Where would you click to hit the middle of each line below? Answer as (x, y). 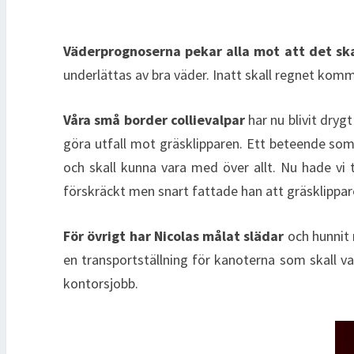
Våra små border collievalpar (156, 120)
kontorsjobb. (101, 283)
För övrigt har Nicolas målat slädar (174, 236)
